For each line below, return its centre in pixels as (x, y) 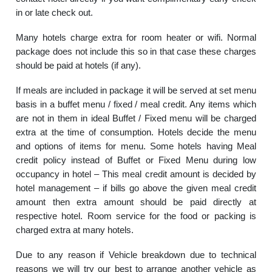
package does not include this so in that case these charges (136, 51)
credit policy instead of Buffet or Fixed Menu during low (136, 160)
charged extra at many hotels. (75, 230)
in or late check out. (55, 12)
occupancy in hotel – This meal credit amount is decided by (136, 174)
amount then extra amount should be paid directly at (136, 202)
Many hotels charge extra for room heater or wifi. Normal (136, 37)
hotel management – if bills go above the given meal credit (136, 188)
